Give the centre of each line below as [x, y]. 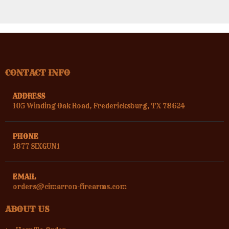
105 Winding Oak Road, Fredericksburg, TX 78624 [99, 106]
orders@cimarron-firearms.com [70, 187]
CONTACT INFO [38, 73]
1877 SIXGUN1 [36, 146]
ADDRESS [29, 96]
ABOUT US [27, 209]
